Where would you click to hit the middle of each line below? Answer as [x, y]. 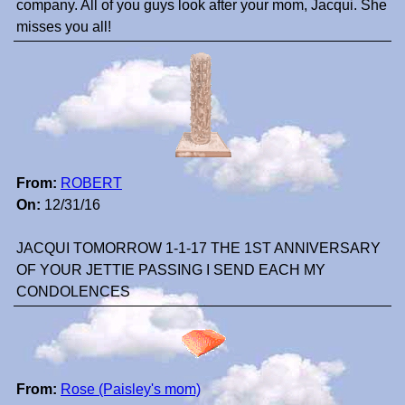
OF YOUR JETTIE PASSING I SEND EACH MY [171, 270]
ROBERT [91, 184]
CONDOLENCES [73, 292]
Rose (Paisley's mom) [131, 390]
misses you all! [64, 27]
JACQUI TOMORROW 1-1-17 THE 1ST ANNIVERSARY [198, 249]
